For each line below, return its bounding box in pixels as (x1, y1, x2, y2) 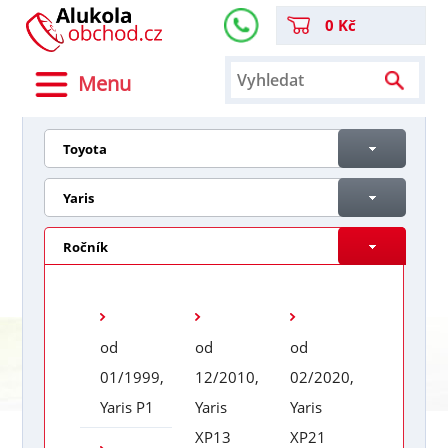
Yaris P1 (99, 397, 154, 418)
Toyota (62, 140, 107, 159)
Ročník (62, 238, 108, 257)
